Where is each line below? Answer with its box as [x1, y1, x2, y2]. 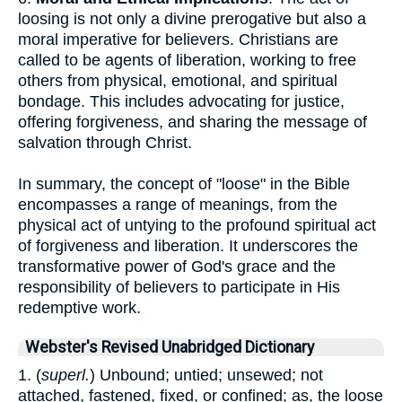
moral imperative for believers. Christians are [18, 31, 338, 48]
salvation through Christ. [18, 134, 192, 152]
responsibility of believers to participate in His [18, 278, 340, 296]
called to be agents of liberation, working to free [18, 51, 356, 69]
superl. [41, 366, 90, 384]
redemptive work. [18, 299, 141, 317]
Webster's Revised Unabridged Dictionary [25, 338, 314, 356]
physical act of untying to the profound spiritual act [18, 216, 376, 234]
